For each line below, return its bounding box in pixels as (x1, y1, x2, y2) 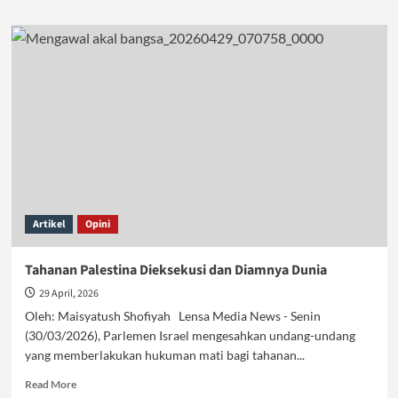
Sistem (75, 51, 107, 64)
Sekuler (75, 68, 111, 81)
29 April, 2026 (38, 286, 99, 301)
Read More (24, 378, 76, 391)
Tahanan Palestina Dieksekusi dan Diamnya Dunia (24, 260, 327, 280)
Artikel (32, 217, 65, 232)
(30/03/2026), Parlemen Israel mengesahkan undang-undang (24, 328, 355, 343)
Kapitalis (75, 84, 116, 98)
